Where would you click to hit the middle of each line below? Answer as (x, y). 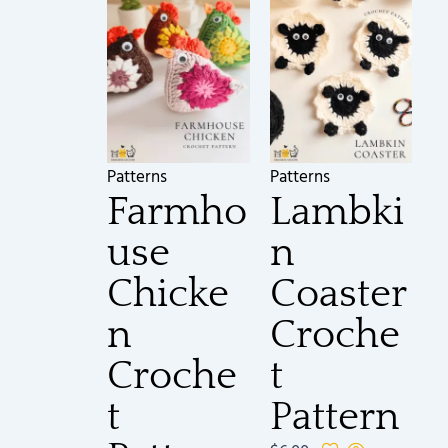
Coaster (337, 294)
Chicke (168, 294)
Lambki (336, 212)
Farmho (177, 212)
